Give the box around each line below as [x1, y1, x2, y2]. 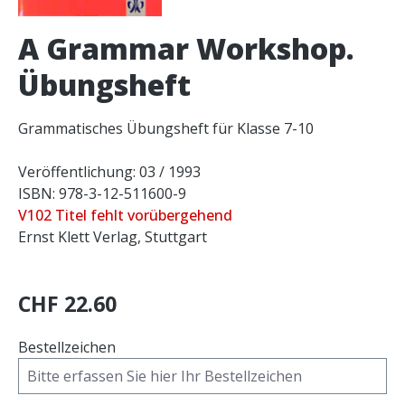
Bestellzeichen [18, 337, 116, 357]
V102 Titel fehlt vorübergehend [18, 205, 232, 225]
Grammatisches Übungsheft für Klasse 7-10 [18, 118, 314, 138]
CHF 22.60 [18, 289, 117, 318]
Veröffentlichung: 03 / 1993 [18, 162, 201, 182]
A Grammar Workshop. [18, 29, 354, 68]
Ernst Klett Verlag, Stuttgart [18, 227, 207, 247]
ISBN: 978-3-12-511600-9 [18, 184, 186, 203]
